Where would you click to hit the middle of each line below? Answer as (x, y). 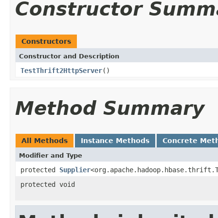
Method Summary (110, 108)
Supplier (75, 170)
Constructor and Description (69, 56)
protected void (48, 184)
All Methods (45, 140)
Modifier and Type (51, 155)
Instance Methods (115, 140)
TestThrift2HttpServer (61, 70)
